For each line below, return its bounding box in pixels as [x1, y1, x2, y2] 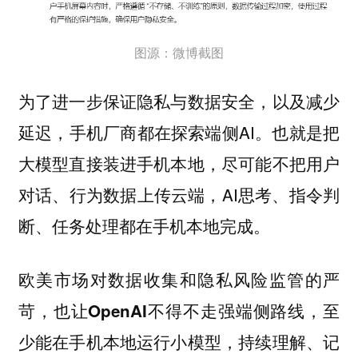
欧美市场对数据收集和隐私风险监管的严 [18, 267, 340, 291]
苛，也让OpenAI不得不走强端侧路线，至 [18, 298, 340, 322]
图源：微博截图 [134, 42, 224, 62]
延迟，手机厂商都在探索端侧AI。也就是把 [18, 120, 340, 145]
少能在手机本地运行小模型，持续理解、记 [18, 329, 340, 353]
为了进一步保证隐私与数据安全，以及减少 [18, 89, 340, 113]
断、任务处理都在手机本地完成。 [18, 213, 270, 238]
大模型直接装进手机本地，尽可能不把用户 [18, 151, 340, 176]
